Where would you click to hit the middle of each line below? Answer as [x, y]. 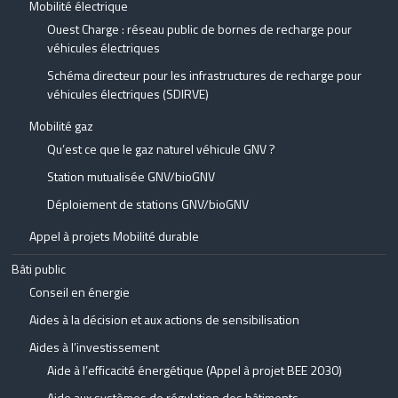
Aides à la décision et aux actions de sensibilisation [165, 319]
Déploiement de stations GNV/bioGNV [148, 203]
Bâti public [39, 268]
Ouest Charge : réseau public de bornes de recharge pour [200, 28]
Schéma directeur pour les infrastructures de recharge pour [205, 75]
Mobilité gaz [62, 125]
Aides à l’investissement [95, 346]
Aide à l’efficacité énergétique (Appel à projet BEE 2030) [195, 370]
